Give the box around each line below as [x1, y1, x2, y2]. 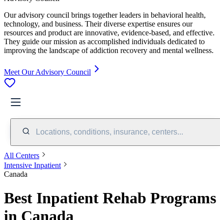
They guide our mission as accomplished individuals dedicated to [4, 37, 205, 46]
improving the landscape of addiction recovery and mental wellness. [4, 46, 214, 55]
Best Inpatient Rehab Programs [4, 189, 216, 207]
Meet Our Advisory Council [4, 67, 91, 76]
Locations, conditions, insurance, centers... [36, 127, 183, 136]
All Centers [4, 151, 39, 160]
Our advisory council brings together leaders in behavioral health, [4, 10, 206, 19]
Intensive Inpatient [4, 161, 61, 169]
